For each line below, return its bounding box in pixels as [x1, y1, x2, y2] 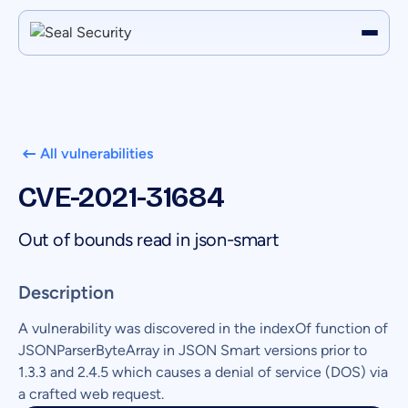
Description [18, 281, 114, 303]
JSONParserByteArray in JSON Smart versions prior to [18, 342, 367, 359]
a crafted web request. [18, 385, 164, 403]
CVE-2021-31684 [18, 179, 225, 215]
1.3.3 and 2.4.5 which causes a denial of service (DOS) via [18, 363, 388, 381]
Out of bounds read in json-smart [18, 229, 280, 250]
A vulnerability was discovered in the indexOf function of [18, 320, 388, 337]
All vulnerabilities [40, 145, 153, 162]
